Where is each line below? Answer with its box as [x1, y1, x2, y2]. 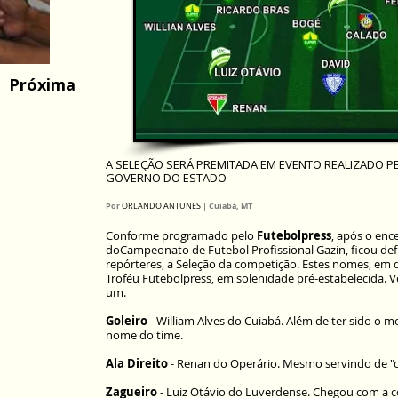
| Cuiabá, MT [201, 200, 252, 211]
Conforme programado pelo [106, 227, 257, 243]
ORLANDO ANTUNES [122, 201, 201, 211]
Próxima [8, 74, 76, 95]
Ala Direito [106, 355, 171, 371]
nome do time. [106, 327, 183, 343]
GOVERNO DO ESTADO [106, 170, 227, 186]
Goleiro [106, 313, 150, 329]
